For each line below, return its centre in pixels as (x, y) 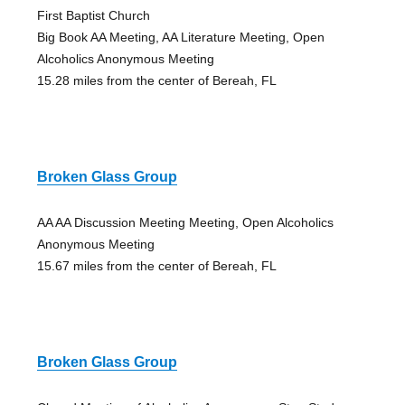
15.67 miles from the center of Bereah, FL (156, 265)
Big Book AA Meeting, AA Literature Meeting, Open (180, 37)
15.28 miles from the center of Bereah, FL (156, 80)
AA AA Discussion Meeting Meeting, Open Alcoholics (185, 222)
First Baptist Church (93, 15)
